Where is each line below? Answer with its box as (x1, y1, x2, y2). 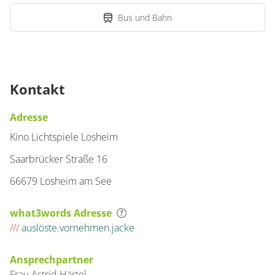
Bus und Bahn (118, 12, 172, 23)
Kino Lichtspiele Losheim (10, 130, 118, 144)
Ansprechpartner (10, 253, 93, 266)
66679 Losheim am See (10, 174, 112, 188)
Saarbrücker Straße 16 (10, 152, 107, 166)
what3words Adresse (10, 206, 112, 220)
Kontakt (10, 80, 65, 98)
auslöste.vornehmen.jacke (19, 221, 134, 234)
